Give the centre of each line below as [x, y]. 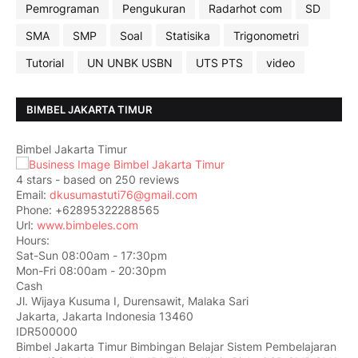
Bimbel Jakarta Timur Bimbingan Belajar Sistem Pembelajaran [176, 347]
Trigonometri [266, 35]
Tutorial [45, 62]
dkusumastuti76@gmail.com [123, 195]
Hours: [33, 241]
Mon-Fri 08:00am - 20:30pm [91, 271]
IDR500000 [47, 332]
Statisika [188, 35]
